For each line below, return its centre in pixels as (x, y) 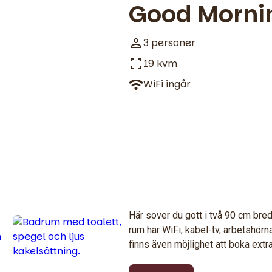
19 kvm (160, 64)
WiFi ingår (167, 84)
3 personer (169, 43)
